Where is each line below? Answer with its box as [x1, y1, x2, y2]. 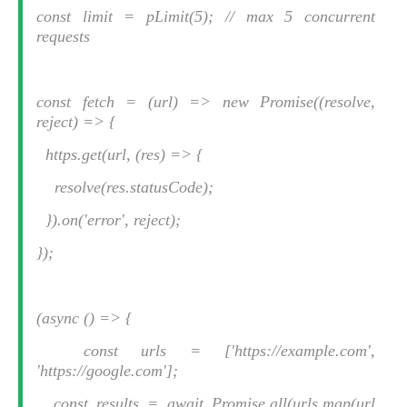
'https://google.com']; [36, 362, 178, 380]
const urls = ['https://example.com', [36, 342, 375, 360]
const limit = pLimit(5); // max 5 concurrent [36, 7, 375, 25]
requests [36, 27, 90, 45]
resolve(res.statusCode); [36, 178, 213, 196]
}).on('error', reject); [36, 211, 181, 229]
